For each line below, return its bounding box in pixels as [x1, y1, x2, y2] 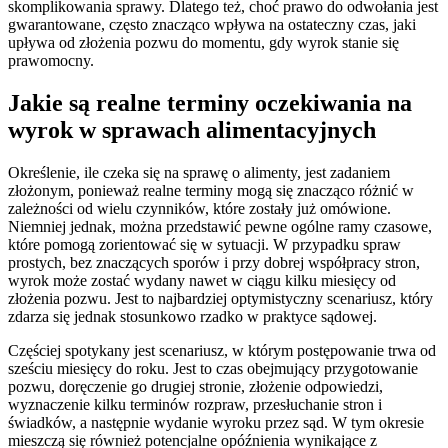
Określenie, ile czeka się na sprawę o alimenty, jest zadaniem [8, 164, 390, 182]
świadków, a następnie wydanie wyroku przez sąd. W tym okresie [8, 414, 424, 432]
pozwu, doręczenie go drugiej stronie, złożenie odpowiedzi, [8, 378, 383, 396]
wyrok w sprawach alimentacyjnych [8, 117, 376, 144]
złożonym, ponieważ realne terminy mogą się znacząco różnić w [8, 182, 414, 200]
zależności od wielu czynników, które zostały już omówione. [8, 200, 391, 218]
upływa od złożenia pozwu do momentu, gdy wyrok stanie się [8, 34, 399, 52]
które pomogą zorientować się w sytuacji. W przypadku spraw [8, 236, 401, 254]
